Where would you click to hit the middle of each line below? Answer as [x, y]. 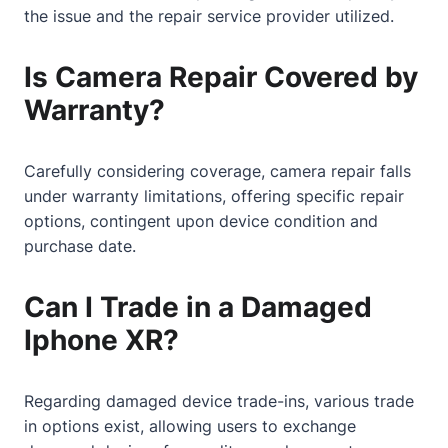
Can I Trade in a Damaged [198, 306]
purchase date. [80, 245]
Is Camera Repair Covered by [221, 76]
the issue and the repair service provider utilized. [209, 15]
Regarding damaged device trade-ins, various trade [219, 400]
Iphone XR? [101, 339]
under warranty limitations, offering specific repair [214, 195]
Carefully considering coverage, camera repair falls [217, 170]
